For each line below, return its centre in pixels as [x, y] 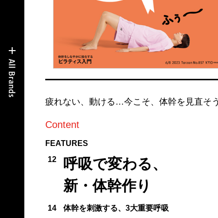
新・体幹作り [107, 185]
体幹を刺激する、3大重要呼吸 [116, 208]
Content [62, 124]
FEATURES [66, 143]
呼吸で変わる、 [115, 163]
